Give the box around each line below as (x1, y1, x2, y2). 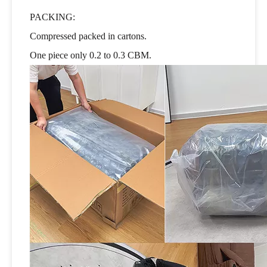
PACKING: (30, 11, 75, 22)
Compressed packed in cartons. (30, 30, 149, 41)
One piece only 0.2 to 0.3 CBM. (30, 49, 151, 60)
